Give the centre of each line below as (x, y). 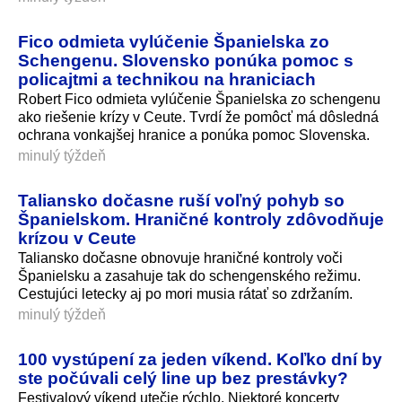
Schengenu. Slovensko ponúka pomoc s (186, 61)
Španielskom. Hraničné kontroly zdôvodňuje (201, 219)
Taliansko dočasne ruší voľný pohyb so (181, 201)
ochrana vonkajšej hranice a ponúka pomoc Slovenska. (194, 135)
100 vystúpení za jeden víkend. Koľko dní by (200, 358)
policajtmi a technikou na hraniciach (167, 79)
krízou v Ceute (77, 238)
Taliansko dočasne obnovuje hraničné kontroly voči (180, 258)
